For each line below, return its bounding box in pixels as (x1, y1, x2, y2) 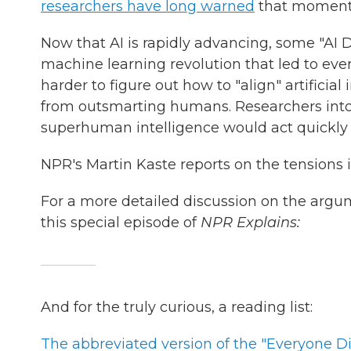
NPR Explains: (201, 214, 300, 231)
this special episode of (41, 214, 201, 231)
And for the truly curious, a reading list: (41, 299, 313, 316)
